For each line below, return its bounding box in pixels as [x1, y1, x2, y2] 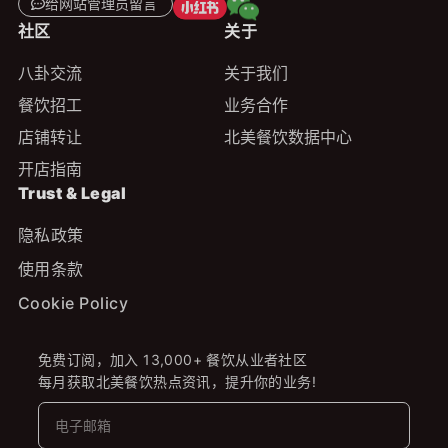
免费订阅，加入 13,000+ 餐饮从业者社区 [37, 351, 308, 369]
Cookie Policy [17, 293, 129, 314]
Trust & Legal [17, 183, 127, 204]
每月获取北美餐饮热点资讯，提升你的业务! [37, 373, 316, 391]
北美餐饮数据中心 [224, 127, 352, 148]
